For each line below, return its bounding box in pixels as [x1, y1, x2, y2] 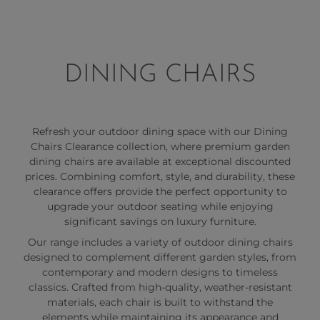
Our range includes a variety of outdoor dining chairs [27, 235, 293, 249]
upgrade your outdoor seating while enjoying [46, 199, 274, 213]
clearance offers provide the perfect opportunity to [33, 184, 287, 198]
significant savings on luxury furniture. [64, 214, 256, 228]
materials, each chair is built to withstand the [47, 295, 273, 309]
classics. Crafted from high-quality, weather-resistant [28, 280, 292, 294]
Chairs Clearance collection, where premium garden [30, 139, 290, 153]
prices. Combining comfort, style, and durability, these [25, 169, 295, 183]
